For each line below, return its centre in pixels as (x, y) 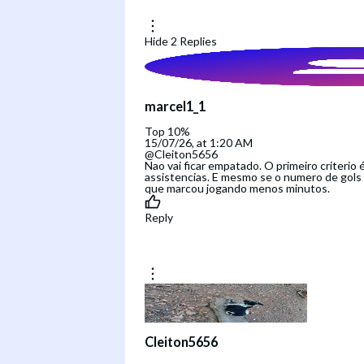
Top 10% (167, 131)
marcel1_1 (175, 106)
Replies (198, 41)
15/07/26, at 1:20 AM (199, 142)
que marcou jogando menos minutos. (237, 188)
